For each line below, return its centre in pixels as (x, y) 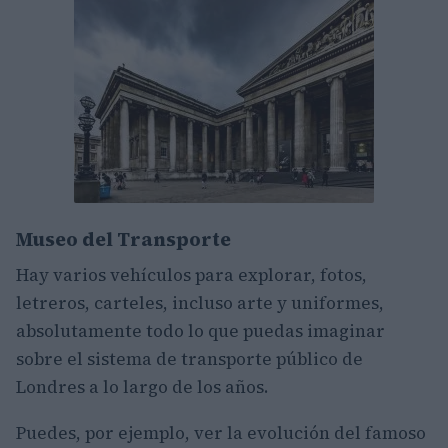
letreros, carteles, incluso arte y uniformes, (200, 303)
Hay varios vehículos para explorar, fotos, (191, 275)
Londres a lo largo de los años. (142, 387)
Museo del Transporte (123, 239)
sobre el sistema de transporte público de (189, 359)
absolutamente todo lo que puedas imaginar (200, 331)
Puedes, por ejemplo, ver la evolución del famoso (221, 433)
